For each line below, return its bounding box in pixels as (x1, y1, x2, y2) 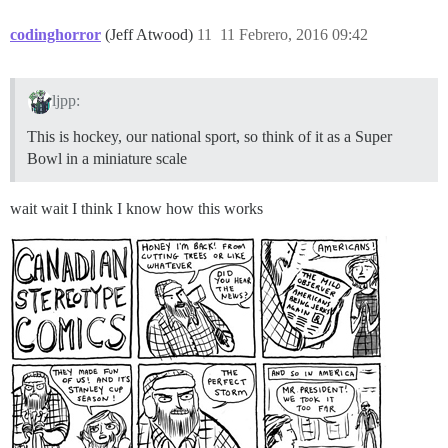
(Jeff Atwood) (105, 25, 197, 43)
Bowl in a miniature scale (27, 150, 187, 168)
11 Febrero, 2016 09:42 (220, 25, 368, 43)
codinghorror (10, 25, 101, 43)
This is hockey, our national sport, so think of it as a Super (27, 128, 392, 146)
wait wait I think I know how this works (10, 200, 263, 218)
